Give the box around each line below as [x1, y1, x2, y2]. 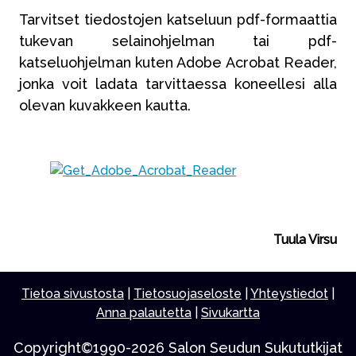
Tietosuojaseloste [133, 286, 242, 302]
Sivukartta [201, 305, 260, 321]
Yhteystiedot [250, 286, 328, 302]
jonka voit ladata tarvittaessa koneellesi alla [19, 75, 337, 92]
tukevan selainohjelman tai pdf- [19, 32, 337, 49]
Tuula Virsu [273, 231, 337, 247]
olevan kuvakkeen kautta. [19, 96, 191, 114]
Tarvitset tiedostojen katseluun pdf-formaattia [19, 10, 337, 28]
